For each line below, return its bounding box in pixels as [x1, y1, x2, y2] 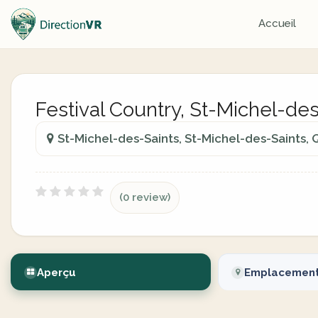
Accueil [258, 17, 297, 30]
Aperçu [37, 266, 76, 279]
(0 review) [119, 191, 170, 204]
